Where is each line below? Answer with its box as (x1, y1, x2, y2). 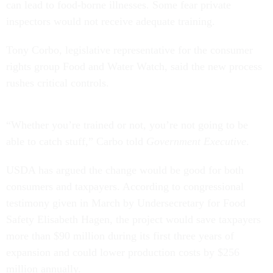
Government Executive (146, 135, 246, 147)
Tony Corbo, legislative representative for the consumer (6, 44, 253, 56)
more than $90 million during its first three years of (6, 230, 234, 242)
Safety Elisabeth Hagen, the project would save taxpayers (6, 213, 261, 225)
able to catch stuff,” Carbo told (6, 135, 146, 147)
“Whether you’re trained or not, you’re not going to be (6, 119, 248, 131)
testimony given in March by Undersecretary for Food (6, 197, 246, 209)
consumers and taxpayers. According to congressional (6, 180, 244, 193)
